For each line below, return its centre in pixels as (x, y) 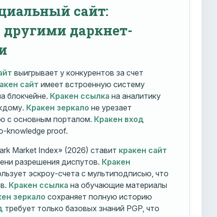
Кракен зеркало (57, 108)
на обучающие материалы (117, 185)
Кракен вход (119, 119)
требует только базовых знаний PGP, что (81, 209)
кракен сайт (143, 150)
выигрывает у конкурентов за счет (77, 73)
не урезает (110, 108)
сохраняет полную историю (99, 197)
